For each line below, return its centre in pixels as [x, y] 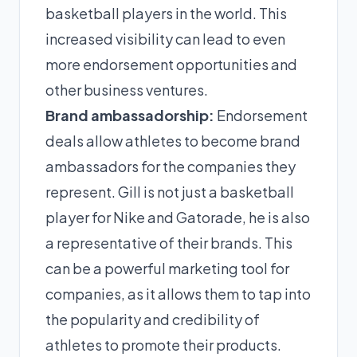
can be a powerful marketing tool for [167, 268]
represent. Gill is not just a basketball [170, 192]
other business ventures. [127, 90]
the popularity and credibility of [153, 319]
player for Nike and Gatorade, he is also [178, 217]
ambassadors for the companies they [171, 166]
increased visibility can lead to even [165, 39]
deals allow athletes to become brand [173, 141]
